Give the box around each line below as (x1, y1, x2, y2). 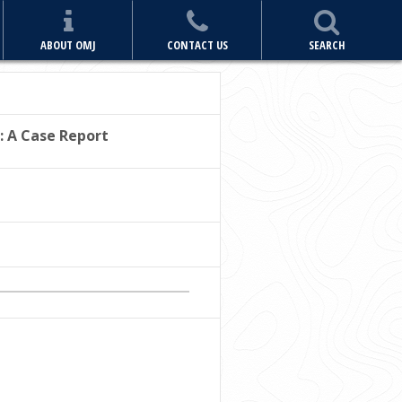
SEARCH (308, 37, 345, 53)
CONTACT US (167, 37, 228, 53)
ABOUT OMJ (40, 37, 96, 53)
